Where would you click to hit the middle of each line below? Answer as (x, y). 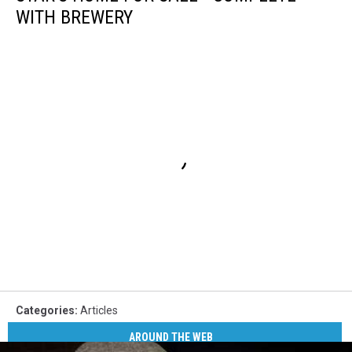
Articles (99, 310)
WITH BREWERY (74, 18)
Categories (45, 310)
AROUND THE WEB (171, 337)
